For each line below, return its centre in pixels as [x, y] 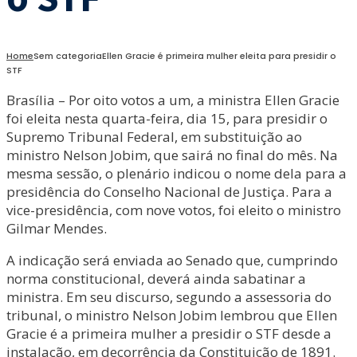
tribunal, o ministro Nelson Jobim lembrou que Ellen [172, 315]
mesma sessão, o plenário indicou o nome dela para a [177, 173]
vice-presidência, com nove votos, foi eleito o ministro [174, 210]
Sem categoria [68, 56]
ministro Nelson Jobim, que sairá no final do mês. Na [172, 155]
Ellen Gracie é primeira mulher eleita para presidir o [219, 56]
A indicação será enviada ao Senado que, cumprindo [172, 260]
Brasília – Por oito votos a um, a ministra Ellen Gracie [173, 100]
